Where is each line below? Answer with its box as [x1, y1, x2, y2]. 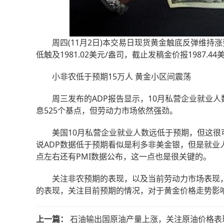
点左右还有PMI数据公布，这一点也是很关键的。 [36, 151, 211, 162]
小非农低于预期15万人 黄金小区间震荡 [36, 71, 191, 82]
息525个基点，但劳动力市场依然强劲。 [36, 105, 177, 116]
